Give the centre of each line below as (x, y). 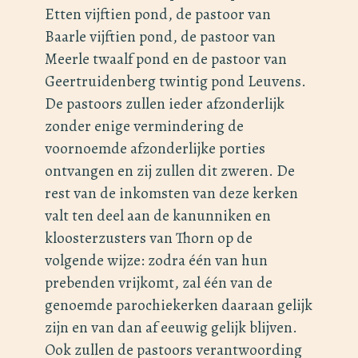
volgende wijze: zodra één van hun (156, 261)
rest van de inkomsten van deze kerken (171, 193)
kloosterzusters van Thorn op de (149, 238)
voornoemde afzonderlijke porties (155, 149)
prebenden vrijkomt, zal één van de (159, 283)
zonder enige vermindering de (144, 126)
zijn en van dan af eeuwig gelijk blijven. (171, 328)
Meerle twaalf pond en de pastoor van (166, 59)
